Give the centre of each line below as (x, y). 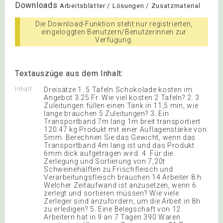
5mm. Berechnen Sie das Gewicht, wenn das (120, 137)
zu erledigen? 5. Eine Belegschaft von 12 (112, 209)
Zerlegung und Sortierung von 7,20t (105, 161)
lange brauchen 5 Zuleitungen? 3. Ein (107, 113)
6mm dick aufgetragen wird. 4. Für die (109, 153)
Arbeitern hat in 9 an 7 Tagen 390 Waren (112, 217)
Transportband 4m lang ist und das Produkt (119, 145)
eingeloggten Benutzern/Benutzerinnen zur (114, 32)
